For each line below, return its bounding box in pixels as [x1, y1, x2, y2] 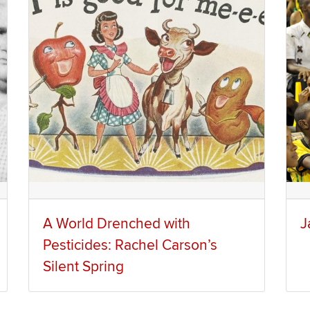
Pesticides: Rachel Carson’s [43, 237, 217, 255]
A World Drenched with [43, 215, 190, 233]
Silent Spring [43, 258, 124, 276]
